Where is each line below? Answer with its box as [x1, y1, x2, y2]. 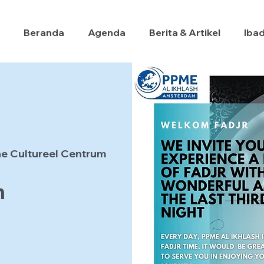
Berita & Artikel [149, 27, 220, 38]
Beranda [24, 27, 64, 38]
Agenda [88, 27, 126, 38]
